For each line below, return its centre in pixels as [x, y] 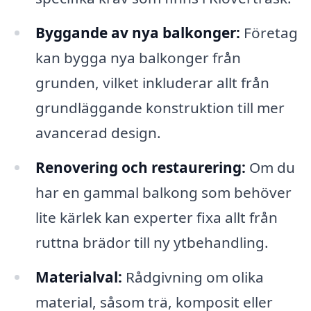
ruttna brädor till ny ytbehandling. [152, 242]
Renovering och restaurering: [140, 167]
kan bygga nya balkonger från [138, 58]
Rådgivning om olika [193, 277]
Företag [269, 33]
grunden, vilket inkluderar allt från [152, 83]
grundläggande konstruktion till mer [160, 108]
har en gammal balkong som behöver [163, 192]
